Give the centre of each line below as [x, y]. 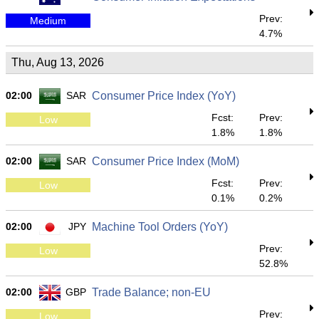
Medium [48, 20]
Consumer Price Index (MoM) [166, 161]
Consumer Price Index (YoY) [164, 96]
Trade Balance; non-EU [151, 292]
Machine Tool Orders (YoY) [160, 227]
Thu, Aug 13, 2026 [58, 62]
